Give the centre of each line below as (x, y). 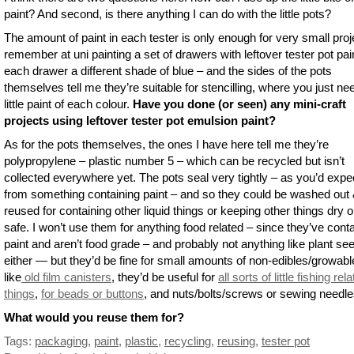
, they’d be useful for (165, 277)
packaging (61, 341)
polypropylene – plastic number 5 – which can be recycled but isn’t (174, 160)
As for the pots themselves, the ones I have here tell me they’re (166, 144)
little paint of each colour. (68, 104)
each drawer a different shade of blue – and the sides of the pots (168, 71)
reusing (236, 341)
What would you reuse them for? (94, 317)
